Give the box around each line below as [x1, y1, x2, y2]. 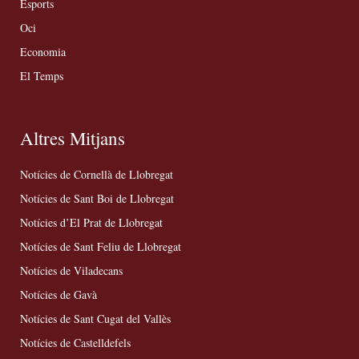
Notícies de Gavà [20, 287, 97, 303]
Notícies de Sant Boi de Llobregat [20, 191, 174, 207]
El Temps [20, 68, 63, 84]
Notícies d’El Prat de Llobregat [20, 215, 163, 231]
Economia [20, 44, 66, 60]
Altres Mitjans [20, 126, 125, 151]
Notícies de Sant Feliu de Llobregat [20, 239, 181, 255]
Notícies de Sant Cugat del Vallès [20, 311, 171, 327]
